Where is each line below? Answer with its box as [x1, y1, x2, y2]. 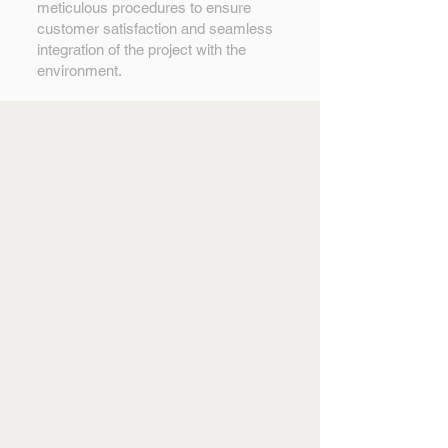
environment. [37, 62, 122, 79]
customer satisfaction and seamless [37, 20, 273, 37]
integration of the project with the [37, 41, 246, 58]
